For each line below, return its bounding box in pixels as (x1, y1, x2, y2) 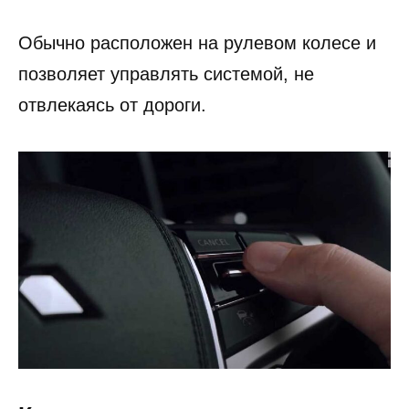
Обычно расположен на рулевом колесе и (18, 33, 376, 54)
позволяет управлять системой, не (18, 64, 314, 85)
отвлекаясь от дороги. (18, 95, 206, 116)
